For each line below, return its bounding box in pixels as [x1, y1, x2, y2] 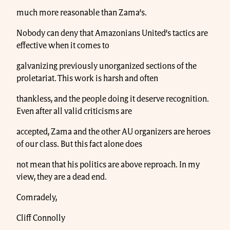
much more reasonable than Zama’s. [16, 8, 147, 17]
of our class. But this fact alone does [16, 140, 142, 148]
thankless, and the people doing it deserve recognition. [16, 94, 209, 103]
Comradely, [16, 193, 57, 202]
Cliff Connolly [16, 214, 65, 222]
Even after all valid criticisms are [16, 107, 132, 116]
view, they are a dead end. [16, 172, 107, 181]
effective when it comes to [16, 41, 109, 50]
